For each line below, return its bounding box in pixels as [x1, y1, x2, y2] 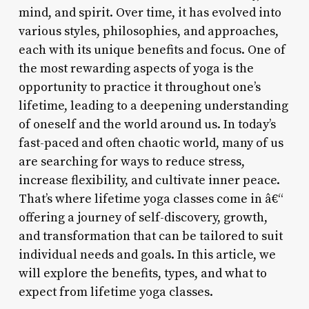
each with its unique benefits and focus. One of [18, 41, 286, 58]
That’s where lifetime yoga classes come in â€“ [18, 190, 283, 207]
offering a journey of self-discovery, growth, [18, 209, 268, 226]
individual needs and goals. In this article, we [18, 246, 276, 263]
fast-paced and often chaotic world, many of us [18, 134, 283, 151]
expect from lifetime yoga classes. [18, 283, 213, 300]
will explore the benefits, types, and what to [18, 265, 267, 281]
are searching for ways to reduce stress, [18, 153, 245, 170]
